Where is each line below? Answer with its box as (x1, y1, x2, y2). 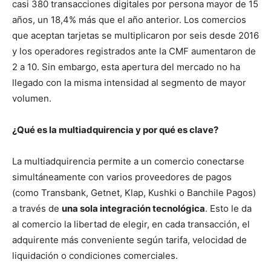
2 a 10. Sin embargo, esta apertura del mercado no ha (12, 60, 240, 73)
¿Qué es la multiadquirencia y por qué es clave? (12, 123, 218, 135)
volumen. (12, 92, 51, 104)
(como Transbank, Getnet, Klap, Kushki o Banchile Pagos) (12, 186, 256, 198)
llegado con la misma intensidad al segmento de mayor (12, 76, 246, 88)
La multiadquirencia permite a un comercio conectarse (12, 155, 244, 167)
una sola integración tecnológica (62, 202, 205, 214)
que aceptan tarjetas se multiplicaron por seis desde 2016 (12, 29, 259, 41)
